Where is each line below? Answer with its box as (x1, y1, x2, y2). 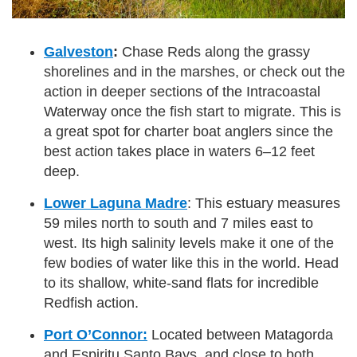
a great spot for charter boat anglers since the (44, 124, 333, 140)
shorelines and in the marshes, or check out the (44, 64, 345, 80)
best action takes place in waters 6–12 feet (44, 143, 315, 160)
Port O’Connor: (44, 327, 147, 343)
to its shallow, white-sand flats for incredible (44, 275, 319, 292)
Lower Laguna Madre (44, 195, 187, 212)
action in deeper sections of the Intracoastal (44, 84, 320, 100)
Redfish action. (44, 295, 143, 312)
